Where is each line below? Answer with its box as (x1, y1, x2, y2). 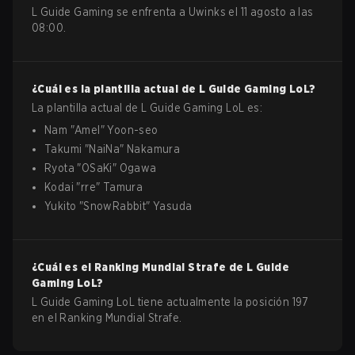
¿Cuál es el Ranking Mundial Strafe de (32, 261, 247, 273)
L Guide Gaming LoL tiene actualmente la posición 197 (32, 296, 309, 308)
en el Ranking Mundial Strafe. (32, 311, 182, 324)
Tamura (102, 181, 143, 193)
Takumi (44, 143, 82, 155)
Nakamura (127, 143, 181, 155)
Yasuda (153, 200, 193, 212)
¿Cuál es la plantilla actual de (32, 82, 199, 95)
